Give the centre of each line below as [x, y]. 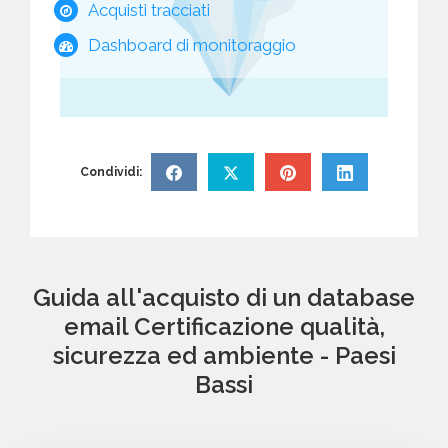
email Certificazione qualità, [224, 326]
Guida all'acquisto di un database [224, 297]
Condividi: [111, 171]
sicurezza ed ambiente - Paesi [224, 355]
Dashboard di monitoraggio [192, 44]
